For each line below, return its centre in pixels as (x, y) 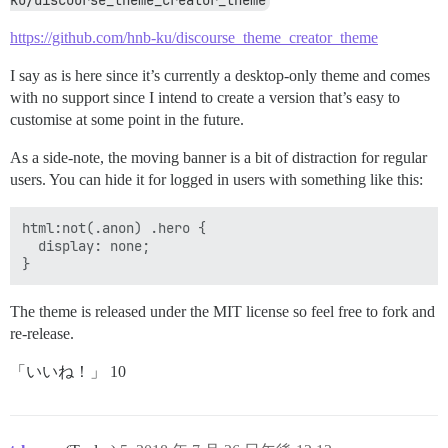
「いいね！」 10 (68, 371)
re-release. (42, 333)
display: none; (86, 246)
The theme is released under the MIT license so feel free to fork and (222, 311)
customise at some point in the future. (127, 119)
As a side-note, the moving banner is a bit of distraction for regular (218, 157)
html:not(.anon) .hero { (114, 228)
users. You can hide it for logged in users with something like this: (216, 179)
